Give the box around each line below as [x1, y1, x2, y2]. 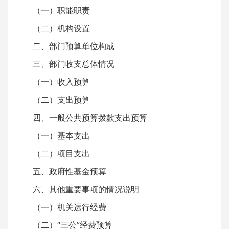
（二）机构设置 [16, 23, 90, 33]
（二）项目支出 [16, 148, 90, 158]
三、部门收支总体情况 [16, 59, 114, 69]
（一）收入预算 [16, 77, 90, 87]
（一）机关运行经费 [16, 202, 106, 212]
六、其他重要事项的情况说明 [16, 184, 139, 194]
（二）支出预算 [16, 95, 90, 105]
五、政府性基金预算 [16, 166, 106, 176]
